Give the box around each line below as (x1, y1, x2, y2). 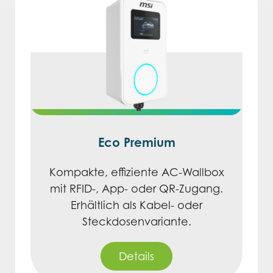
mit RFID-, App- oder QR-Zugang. (50, 182, 223, 196)
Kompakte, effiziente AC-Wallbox (49, 166, 224, 179)
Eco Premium (97, 135, 175, 151)
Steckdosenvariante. (82, 215, 191, 229)
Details (119, 250, 154, 263)
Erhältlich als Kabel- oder (71, 199, 202, 212)
